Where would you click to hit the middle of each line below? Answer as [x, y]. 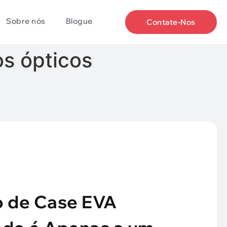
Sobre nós [26, 21]
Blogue [79, 21]
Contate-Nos [171, 22]
